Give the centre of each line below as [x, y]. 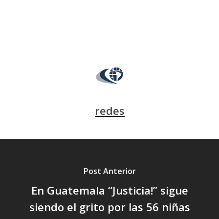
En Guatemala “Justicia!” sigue [109, 190]
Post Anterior [109, 171]
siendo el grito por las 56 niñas [109, 207]
